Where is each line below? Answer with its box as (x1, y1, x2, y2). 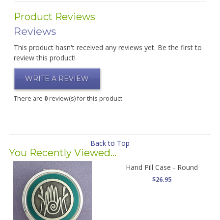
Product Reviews (13, 11, 95, 23)
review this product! (13, 53, 76, 62)
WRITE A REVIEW (25, 74, 89, 83)
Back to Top (90, 138, 130, 148)
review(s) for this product (47, 94, 122, 103)
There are (13, 94, 44, 103)
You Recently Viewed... (8, 147, 116, 159)
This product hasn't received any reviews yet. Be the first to (13, 43, 202, 52)
